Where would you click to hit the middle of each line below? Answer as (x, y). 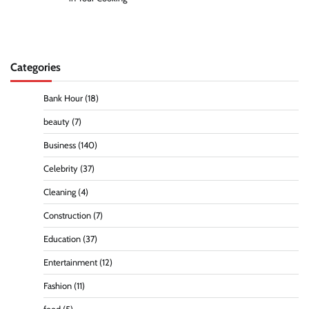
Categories (36, 67)
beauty (57, 121)
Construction (67, 215)
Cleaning (60, 192)
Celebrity (61, 168)
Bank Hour (63, 98)
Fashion (58, 286)
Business (60, 145)
